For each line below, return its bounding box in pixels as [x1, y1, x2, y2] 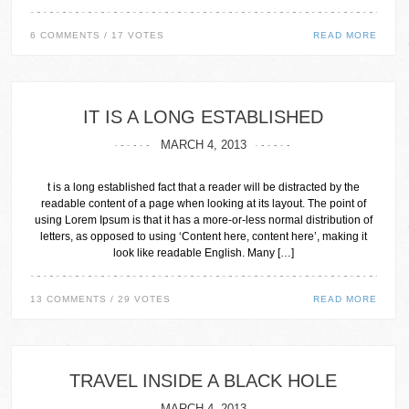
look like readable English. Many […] [112, 246, 294, 259]
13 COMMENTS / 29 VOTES [30, 294, 172, 304]
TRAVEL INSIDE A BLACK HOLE [69, 371, 338, 391]
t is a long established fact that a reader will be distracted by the [47, 181, 360, 194]
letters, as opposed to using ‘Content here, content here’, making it [39, 230, 367, 243]
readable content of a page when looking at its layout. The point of [40, 197, 366, 210]
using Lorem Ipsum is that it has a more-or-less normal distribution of [34, 214, 372, 226]
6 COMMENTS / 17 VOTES [30, 30, 165, 40]
